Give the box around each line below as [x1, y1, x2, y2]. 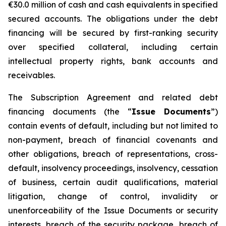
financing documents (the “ [8, 106, 132, 117]
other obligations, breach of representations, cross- [8, 149, 218, 159]
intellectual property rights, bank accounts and [8, 56, 218, 66]
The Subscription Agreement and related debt [8, 92, 218, 102]
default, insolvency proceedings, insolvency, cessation [8, 163, 218, 173]
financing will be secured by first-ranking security [8, 28, 218, 38]
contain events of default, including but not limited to [8, 121, 218, 131]
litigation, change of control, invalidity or [8, 191, 218, 201]
